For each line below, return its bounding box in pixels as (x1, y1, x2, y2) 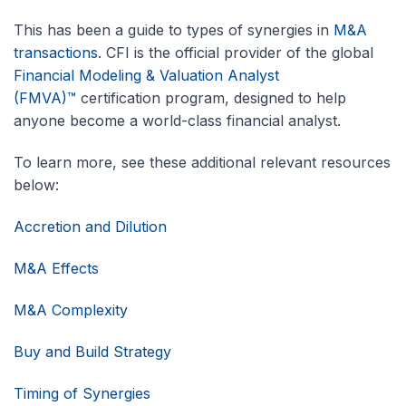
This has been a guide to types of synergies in (14, 20, 333, 39)
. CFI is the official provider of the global (98, 43, 373, 62)
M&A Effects (14, 258, 99, 277)
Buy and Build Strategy (14, 342, 171, 361)
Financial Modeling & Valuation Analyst (14, 65, 279, 84)
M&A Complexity (14, 300, 128, 319)
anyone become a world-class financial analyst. (14, 111, 341, 130)
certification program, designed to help (76, 88, 346, 107)
